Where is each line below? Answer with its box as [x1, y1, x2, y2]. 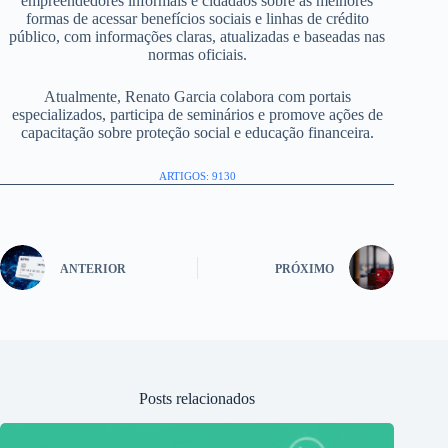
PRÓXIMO [275, 261, 335, 276]
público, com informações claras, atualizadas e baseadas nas [9, 28, 386, 46]
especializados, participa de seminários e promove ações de [11, 106, 383, 124]
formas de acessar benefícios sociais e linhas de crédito [25, 10, 369, 28]
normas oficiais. [147, 46, 247, 64]
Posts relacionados [139, 390, 256, 408]
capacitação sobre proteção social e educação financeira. [20, 124, 374, 142]
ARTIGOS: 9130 [158, 170, 236, 183]
